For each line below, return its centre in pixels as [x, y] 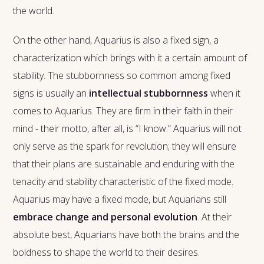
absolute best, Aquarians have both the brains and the [126, 235]
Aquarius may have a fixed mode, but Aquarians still [120, 199]
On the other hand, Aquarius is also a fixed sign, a [116, 40]
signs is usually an [51, 93]
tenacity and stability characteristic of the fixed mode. [123, 182]
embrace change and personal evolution [105, 217]
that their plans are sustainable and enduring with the [124, 164]
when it [225, 93]
